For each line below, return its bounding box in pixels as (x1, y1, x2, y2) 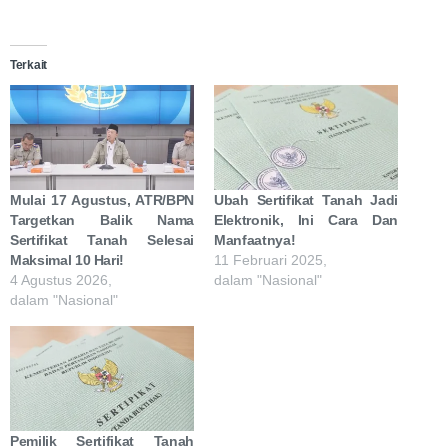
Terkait (10, 58, 47, 73)
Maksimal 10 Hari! (10, 252, 125, 269)
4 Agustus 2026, (10, 272, 112, 289)
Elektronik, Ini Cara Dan (214, 212, 398, 229)
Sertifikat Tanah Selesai (10, 232, 194, 249)
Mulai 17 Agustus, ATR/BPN (10, 192, 194, 209)
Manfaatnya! (214, 232, 296, 249)
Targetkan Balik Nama (10, 212, 194, 229)
